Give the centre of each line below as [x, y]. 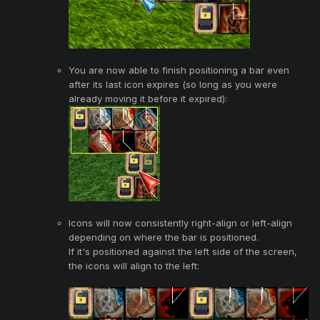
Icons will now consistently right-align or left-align [180, 222]
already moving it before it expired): [148, 98]
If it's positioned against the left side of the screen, [183, 251]
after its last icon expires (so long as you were [173, 84]
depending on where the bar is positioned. [164, 237]
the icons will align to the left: [134, 265]
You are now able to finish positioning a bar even [179, 70]
